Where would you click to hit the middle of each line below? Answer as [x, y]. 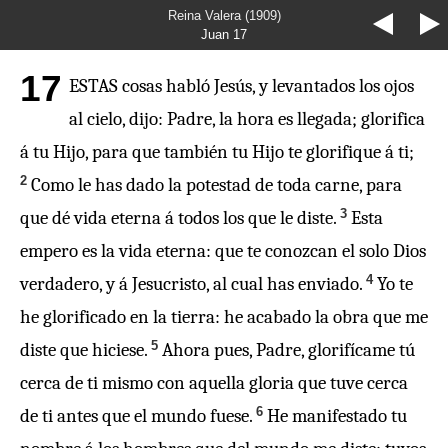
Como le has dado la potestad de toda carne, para [216, 185]
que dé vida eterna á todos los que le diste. [178, 218]
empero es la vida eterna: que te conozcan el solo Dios [223, 251]
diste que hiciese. [83, 350]
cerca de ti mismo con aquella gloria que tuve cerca [214, 383]
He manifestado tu [337, 416]
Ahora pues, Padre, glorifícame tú [288, 350]
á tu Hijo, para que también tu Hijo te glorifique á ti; [217, 152]
